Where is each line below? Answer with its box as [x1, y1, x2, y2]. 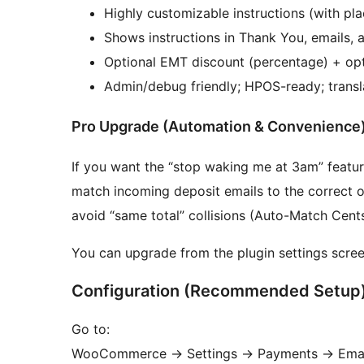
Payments [253, 344, 322, 362]
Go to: [71, 320, 110, 337]
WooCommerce [71, 344, 171, 362]
